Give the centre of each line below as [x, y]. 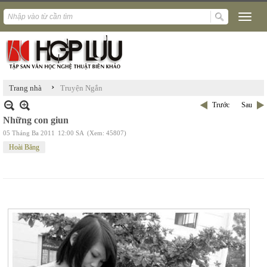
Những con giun [36, 120]
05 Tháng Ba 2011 [29, 133]
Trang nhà [25, 88]
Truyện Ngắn [81, 88]
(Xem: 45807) [107, 133]
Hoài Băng [24, 147]
